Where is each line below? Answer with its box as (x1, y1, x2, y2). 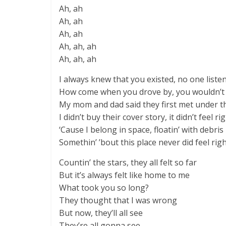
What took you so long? (59, 182, 149, 193)
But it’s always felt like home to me (59, 169, 190, 181)
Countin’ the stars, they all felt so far (59, 157, 197, 168)
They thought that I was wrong (59, 195, 177, 206)
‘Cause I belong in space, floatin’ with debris (59, 124, 223, 135)
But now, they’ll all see (59, 207, 143, 218)
